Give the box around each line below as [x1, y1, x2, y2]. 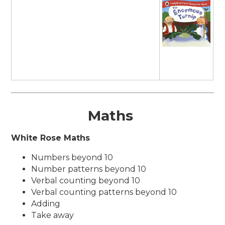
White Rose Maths [11, 133, 90, 143]
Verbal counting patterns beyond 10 [31, 187, 177, 197]
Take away [31, 210, 74, 220]
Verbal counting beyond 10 [31, 175, 141, 185]
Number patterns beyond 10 [31, 164, 147, 174]
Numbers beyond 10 [31, 152, 114, 162]
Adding [31, 198, 61, 208]
